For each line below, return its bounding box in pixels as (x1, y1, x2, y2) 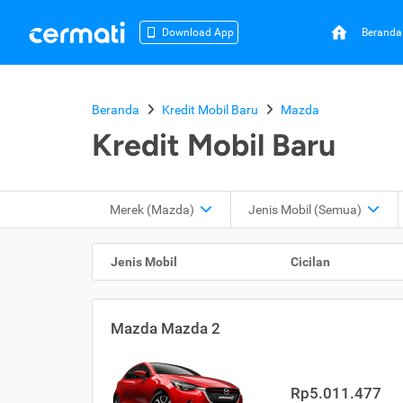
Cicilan (291, 255, 330, 269)
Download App (162, 26, 234, 39)
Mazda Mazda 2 (111, 319, 220, 337)
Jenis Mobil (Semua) (248, 202, 362, 217)
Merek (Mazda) (110, 202, 194, 217)
